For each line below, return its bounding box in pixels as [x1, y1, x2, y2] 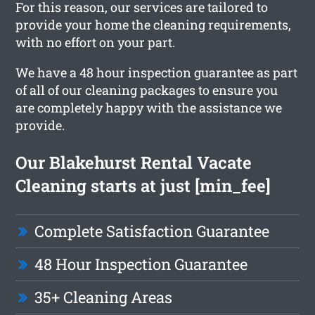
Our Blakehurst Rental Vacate [15, 150, 252, 174]
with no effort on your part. [15, 33, 176, 51]
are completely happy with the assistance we [15, 98, 283, 116]
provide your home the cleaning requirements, [15, 15, 292, 33]
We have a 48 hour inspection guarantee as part [15, 63, 298, 81]
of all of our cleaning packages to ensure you [15, 81, 278, 98]
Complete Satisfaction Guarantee [34, 220, 270, 241]
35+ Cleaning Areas [34, 286, 173, 307]
